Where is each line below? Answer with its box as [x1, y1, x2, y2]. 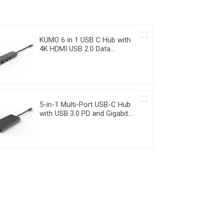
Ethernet [39, 117, 67, 127]
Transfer [39, 53, 68, 63]
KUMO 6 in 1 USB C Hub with [39, 36, 131, 45]
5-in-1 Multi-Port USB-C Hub [39, 100, 131, 109]
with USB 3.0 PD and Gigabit [39, 109, 129, 118]
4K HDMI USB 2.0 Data [39, 44, 111, 54]
